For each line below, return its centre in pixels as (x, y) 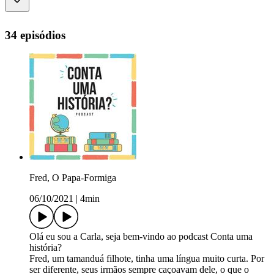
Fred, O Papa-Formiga (73, 178)
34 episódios (35, 35)
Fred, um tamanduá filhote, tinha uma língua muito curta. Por (147, 259)
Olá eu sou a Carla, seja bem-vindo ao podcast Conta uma (141, 237)
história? (46, 248)
